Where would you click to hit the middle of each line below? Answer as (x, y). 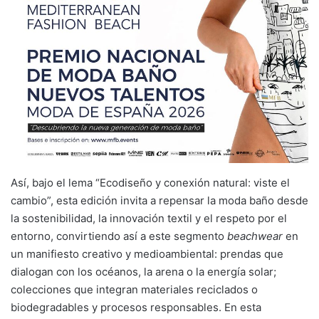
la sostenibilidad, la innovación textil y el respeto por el (149, 218)
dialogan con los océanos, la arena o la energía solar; (143, 271)
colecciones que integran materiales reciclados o (134, 289)
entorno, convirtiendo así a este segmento (119, 236)
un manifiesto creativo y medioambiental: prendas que (147, 253)
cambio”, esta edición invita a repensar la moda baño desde (159, 200)
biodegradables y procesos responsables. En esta (136, 307)
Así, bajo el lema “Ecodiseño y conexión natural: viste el (150, 182)
